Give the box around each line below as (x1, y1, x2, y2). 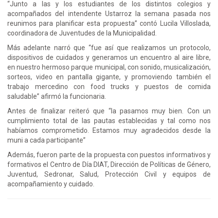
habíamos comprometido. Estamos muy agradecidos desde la (7, 126, 211, 134)
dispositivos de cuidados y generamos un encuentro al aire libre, (7, 53, 211, 61)
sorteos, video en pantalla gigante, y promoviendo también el (7, 73, 211, 81)
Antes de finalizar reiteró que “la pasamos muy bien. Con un (7, 107, 211, 115)
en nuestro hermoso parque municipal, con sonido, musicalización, (7, 63, 211, 71)
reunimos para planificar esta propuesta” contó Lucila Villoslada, (7, 19, 211, 27)
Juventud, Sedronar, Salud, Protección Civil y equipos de (7, 170, 211, 178)
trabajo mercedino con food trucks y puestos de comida (7, 82, 211, 91)
